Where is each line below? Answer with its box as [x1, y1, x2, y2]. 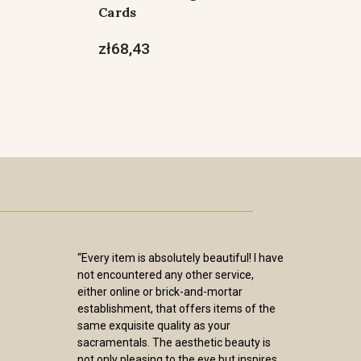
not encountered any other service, [77, 268, 254, 281]
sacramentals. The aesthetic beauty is [77, 336, 271, 349]
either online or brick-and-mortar [77, 285, 243, 298]
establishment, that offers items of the [77, 302, 276, 315]
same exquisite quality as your [77, 319, 230, 332]
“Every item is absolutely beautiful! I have [77, 251, 284, 264]
